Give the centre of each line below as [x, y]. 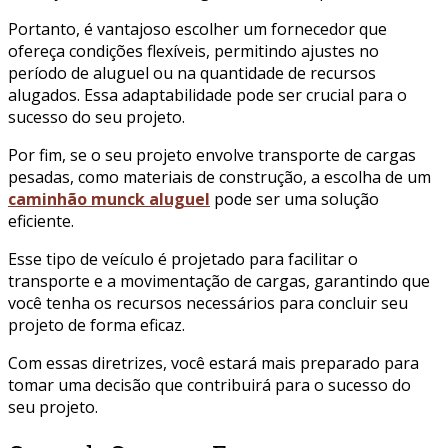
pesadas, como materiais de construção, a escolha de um [219, 176]
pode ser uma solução [294, 198]
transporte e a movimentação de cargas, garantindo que [219, 280]
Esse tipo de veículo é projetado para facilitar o [183, 258]
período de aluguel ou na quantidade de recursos [192, 72]
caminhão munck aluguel [109, 198]
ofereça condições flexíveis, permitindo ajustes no [193, 50]
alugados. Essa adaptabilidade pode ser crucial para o [207, 94]
